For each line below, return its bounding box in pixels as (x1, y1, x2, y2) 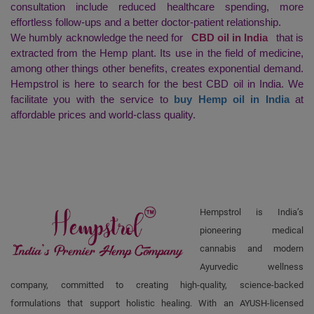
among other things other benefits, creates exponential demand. (11, 62, 303, 75)
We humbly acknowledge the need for (11, 32, 186, 44)
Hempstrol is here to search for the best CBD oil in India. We (11, 78, 303, 90)
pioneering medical (200, 225, 303, 236)
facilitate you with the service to (11, 93, 175, 106)
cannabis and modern (200, 243, 303, 254)
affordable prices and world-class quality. (11, 109, 198, 121)
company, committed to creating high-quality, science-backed (11, 280, 303, 291)
